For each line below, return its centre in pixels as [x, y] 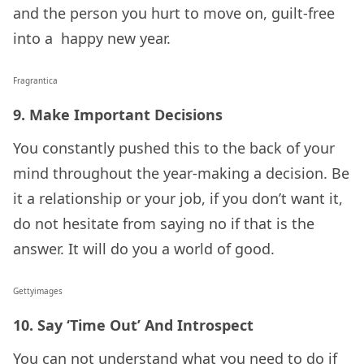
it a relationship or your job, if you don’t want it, [178, 199]
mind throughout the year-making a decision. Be [181, 173]
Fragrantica [35, 81]
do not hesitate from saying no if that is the [164, 224]
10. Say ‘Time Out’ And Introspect [133, 325]
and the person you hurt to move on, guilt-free [174, 13]
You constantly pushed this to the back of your [174, 148]
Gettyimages [38, 291]
